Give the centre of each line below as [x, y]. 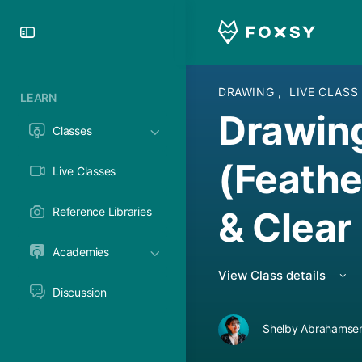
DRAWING [248, 92]
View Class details [274, 275]
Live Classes [84, 171]
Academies [81, 252]
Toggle [67, 31]
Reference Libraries [102, 211]
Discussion [80, 292]
